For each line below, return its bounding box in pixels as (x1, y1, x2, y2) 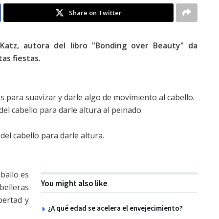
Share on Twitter (69, 8, 122, 17)
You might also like (41, 178, 108, 189)
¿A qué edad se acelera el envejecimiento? (48, 203, 183, 213)
